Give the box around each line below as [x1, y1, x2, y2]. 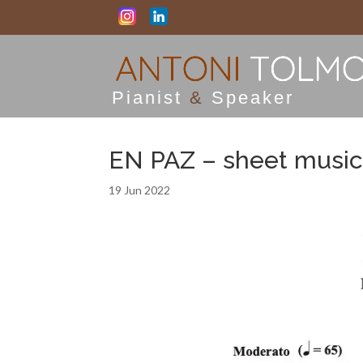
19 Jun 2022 [109, 183, 171, 197]
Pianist [112, 88, 190, 108]
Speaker [204, 88, 295, 108]
